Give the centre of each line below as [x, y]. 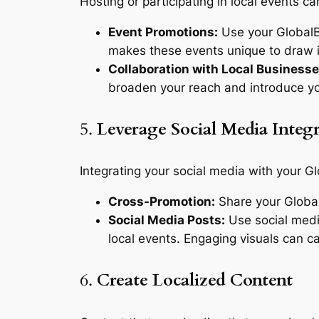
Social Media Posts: [167, 220]
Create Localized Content [195, 281]
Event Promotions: [163, 32]
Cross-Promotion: [162, 202]
